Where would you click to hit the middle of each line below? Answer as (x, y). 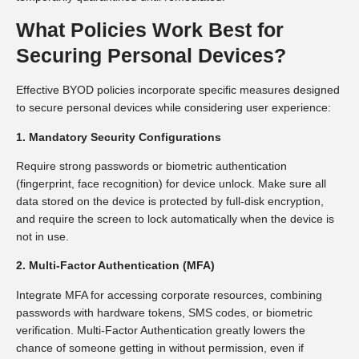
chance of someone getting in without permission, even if (160, 347)
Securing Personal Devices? (151, 56)
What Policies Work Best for (150, 30)
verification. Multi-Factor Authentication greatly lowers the (161, 330)
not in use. (42, 236)
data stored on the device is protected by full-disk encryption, (170, 201)
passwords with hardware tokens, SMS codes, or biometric (164, 312)
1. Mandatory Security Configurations (119, 137)
